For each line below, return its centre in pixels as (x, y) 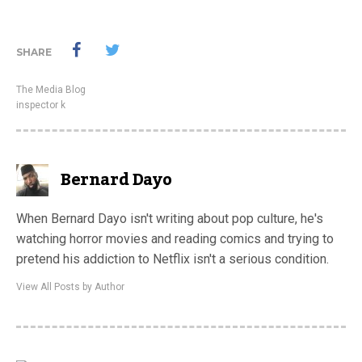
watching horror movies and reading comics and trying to (175, 238)
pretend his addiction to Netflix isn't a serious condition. (173, 259)
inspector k (41, 105)
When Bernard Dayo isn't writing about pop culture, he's (170, 218)
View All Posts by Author (70, 286)
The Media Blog (51, 89)
